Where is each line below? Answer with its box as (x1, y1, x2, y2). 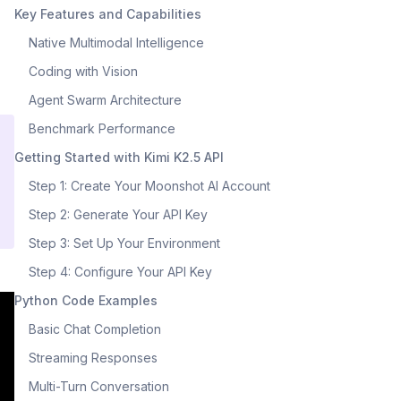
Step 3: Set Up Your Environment (29, 235, 220, 251)
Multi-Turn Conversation (29, 378, 169, 394)
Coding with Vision (29, 63, 138, 79)
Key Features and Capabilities (14, 5, 201, 21)
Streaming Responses (29, 349, 158, 365)
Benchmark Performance (29, 120, 175, 136)
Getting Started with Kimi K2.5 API (14, 149, 224, 165)
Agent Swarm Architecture (29, 91, 182, 107)
